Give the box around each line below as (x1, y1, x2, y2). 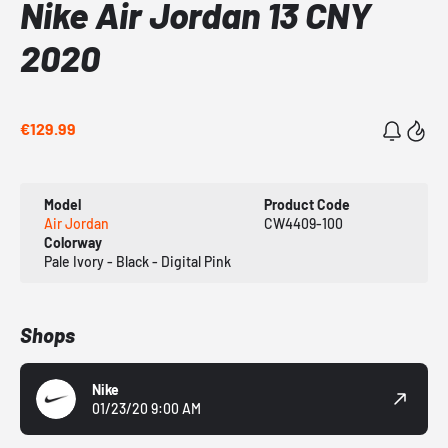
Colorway (44, 234, 102, 252)
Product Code (263, 196, 350, 214)
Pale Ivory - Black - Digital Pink (44, 253, 231, 271)
